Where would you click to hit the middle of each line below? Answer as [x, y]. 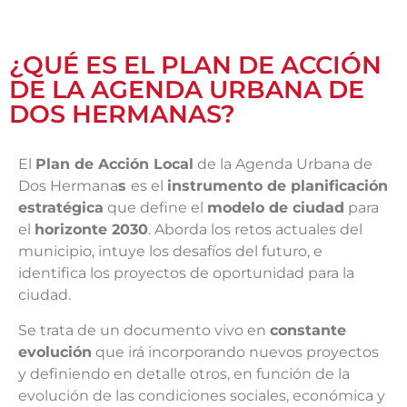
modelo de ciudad [276, 208]
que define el [155, 208]
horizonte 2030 [91, 230]
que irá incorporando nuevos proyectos [235, 352]
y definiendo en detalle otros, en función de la [184, 373]
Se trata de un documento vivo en [144, 330]
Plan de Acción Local [114, 164]
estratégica [61, 208]
